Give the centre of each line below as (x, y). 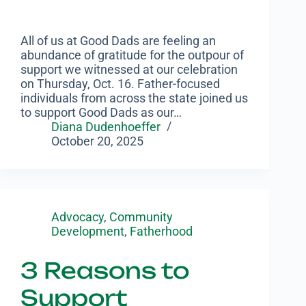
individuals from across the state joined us (134, 98)
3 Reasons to (105, 271)
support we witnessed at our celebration (129, 70)
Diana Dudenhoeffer (106, 127)
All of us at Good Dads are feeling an (118, 41)
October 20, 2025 (97, 141)
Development (88, 232)
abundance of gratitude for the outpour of (132, 55)
